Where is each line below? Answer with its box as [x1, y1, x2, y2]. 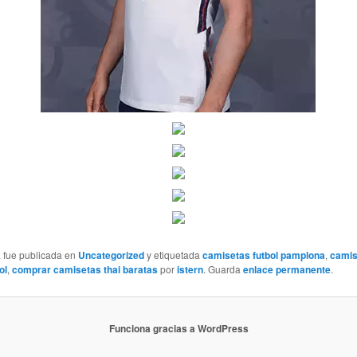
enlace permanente [242, 262, 331, 277]
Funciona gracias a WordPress [108, 321, 249, 336]
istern [176, 262, 203, 277]
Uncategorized [77, 248, 144, 263]
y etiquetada [143, 248, 202, 262]
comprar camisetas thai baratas [11, 262, 158, 277]
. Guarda [202, 262, 243, 277]
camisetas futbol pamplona [202, 248, 325, 263]
